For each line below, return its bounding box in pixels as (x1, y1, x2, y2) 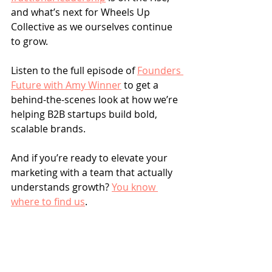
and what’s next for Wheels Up (11, 5, 152, 19)
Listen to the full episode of (11, 63, 137, 77)
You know (112, 180, 158, 194)
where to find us (11, 194, 85, 208)
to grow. (11, 34, 48, 48)
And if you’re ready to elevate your (11, 151, 170, 165)
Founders (137, 63, 183, 77)
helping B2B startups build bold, (11, 107, 160, 121)
